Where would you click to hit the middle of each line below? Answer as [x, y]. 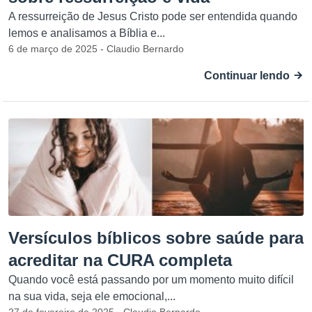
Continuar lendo [248, 76]
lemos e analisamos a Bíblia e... [87, 33]
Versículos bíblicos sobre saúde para [156, 238]
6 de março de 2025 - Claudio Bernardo [96, 49]
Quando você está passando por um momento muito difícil [151, 280]
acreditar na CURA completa [120, 260]
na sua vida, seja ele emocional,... [92, 296]
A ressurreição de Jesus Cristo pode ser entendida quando [153, 16]
